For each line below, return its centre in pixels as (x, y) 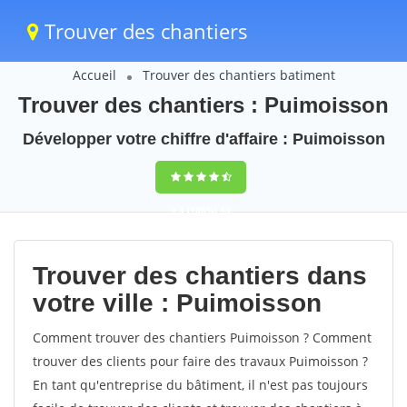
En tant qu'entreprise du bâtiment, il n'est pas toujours (200, 385)
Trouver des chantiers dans (200, 276)
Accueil (94, 75)
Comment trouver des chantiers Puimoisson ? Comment (202, 338)
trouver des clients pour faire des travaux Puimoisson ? (200, 361)
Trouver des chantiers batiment (238, 75)
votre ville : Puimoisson (177, 303)
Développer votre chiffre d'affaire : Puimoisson (203, 139)
